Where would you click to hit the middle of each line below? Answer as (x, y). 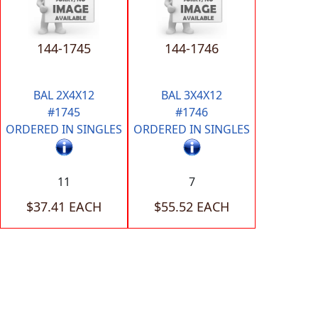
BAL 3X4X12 (192, 95)
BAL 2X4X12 (64, 95)
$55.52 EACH (192, 207)
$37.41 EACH (64, 207)
